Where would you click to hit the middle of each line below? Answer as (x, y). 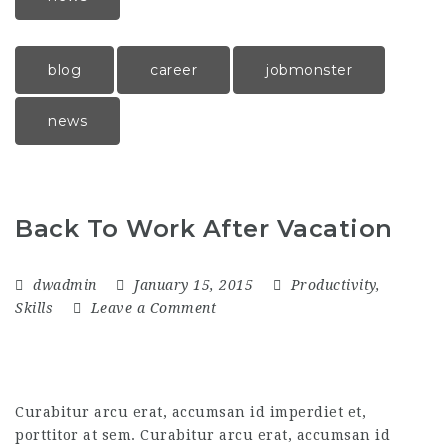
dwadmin (65, 285)
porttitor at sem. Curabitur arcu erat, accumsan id (202, 435)
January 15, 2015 (193, 285)
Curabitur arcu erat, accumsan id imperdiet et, (190, 412)
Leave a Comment (151, 308)
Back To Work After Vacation (204, 229)
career (173, 69)
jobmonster (309, 69)
